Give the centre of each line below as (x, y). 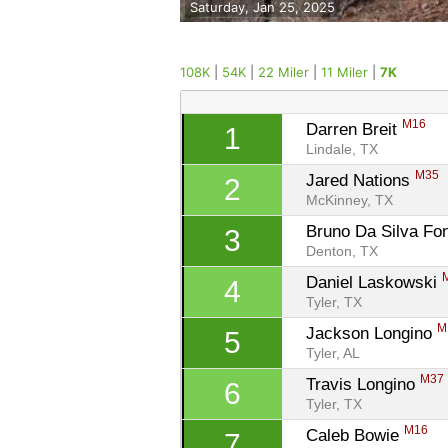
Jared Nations (361, 180)
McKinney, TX (350, 200)
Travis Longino (363, 384)
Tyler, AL (333, 353)
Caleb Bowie (355, 435)
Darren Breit (354, 129)
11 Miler (344, 71)
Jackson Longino (372, 333)
